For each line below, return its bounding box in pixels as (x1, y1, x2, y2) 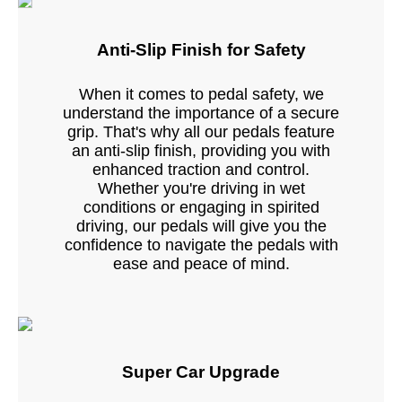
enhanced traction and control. (92, 160, 310, 179)
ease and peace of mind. (112, 254, 290, 273)
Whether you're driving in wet (97, 179, 305, 197)
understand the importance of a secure (63, 103, 339, 122)
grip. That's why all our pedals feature (67, 122, 335, 141)
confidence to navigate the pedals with (64, 235, 338, 254)
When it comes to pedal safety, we (78, 84, 324, 103)
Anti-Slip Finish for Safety (96, 39, 306, 59)
